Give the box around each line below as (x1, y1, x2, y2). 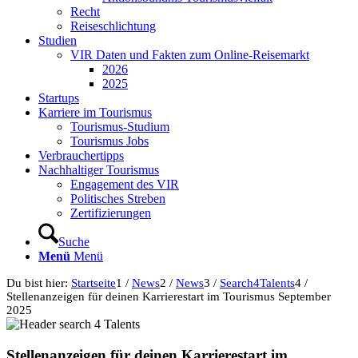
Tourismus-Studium (70, 120, 169, 133)
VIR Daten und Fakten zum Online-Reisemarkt (70, 48, 309, 62)
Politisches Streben (70, 192, 165, 205)
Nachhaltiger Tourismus (38, 163, 159, 177)
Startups (38, 91, 79, 105)
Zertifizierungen (70, 206, 151, 220)
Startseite (71, 276, 116, 289)
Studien (38, 34, 77, 47)
